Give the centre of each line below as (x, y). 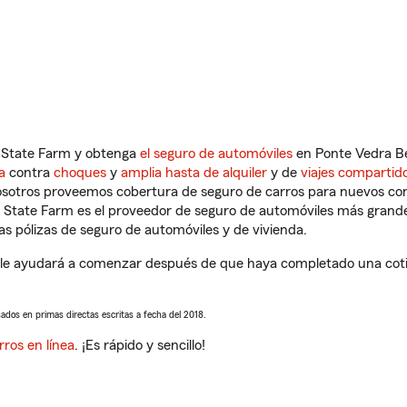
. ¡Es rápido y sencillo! (140, 345)
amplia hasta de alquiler (194, 173)
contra (30, 173)
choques (80, 173)
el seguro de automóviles (216, 154)
